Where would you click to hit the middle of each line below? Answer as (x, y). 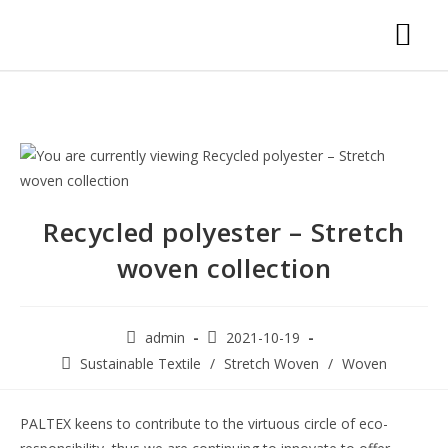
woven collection (224, 268)
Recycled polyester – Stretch (224, 232)
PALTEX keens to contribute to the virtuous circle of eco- (204, 423)
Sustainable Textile (140, 363)
